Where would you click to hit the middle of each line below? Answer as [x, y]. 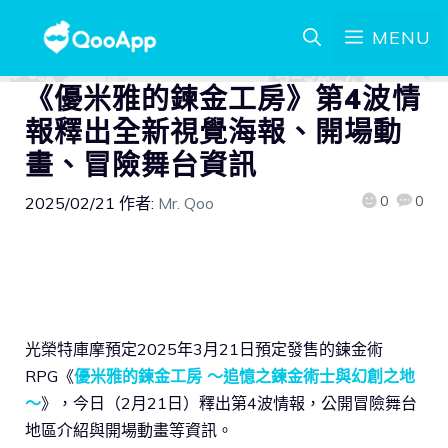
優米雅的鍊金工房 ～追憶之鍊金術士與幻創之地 [244, 375]
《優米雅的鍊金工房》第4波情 [223, 98]
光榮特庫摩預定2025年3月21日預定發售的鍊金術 [204, 348]
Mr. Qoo [186, 203]
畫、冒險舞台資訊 [141, 164]
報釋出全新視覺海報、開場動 [214, 131]
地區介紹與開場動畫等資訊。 [129, 429]
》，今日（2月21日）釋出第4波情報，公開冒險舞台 [229, 402]
